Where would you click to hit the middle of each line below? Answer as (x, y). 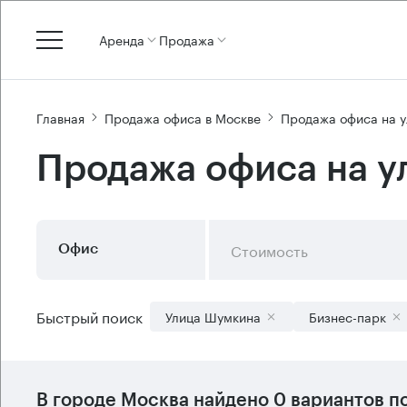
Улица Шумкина (213, 316)
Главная (60, 117)
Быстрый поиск (89, 316)
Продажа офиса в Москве (183, 117)
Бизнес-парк (347, 316)
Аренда (122, 39)
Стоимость (269, 249)
